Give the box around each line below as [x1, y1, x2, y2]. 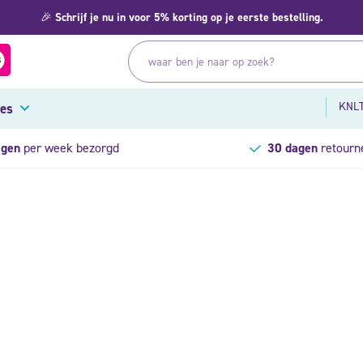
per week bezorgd [19, 139, 119, 156]
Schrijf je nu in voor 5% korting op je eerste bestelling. [54, 10, 323, 25]
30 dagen [267, 139, 318, 156]
